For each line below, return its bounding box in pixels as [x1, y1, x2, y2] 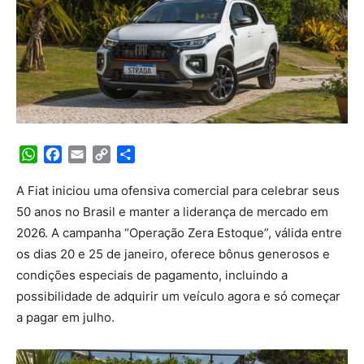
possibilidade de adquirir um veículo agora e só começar [16, 288, 340, 304]
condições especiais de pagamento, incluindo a [16, 266, 288, 283]
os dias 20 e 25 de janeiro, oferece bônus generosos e [16, 245, 330, 262]
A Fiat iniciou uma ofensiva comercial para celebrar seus [16, 182, 340, 198]
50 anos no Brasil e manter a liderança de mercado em [16, 203, 328, 219]
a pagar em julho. [16, 309, 115, 325]
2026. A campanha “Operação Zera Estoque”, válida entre [16, 224, 342, 240]
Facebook [62, 145, 123, 162]
